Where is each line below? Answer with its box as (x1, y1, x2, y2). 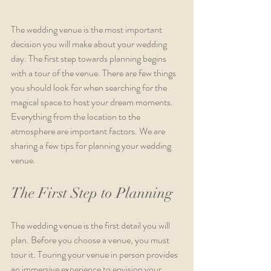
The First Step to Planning (11, 184, 172, 203)
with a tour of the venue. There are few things (11, 66, 178, 80)
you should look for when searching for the (11, 80, 169, 95)
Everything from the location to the (11, 109, 142, 124)
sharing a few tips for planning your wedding (11, 139, 173, 153)
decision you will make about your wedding (11, 37, 169, 51)
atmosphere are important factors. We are (11, 124, 167, 139)
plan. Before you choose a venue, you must (11, 233, 171, 247)
